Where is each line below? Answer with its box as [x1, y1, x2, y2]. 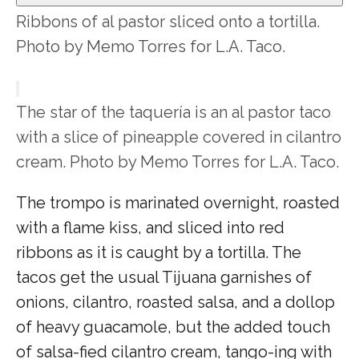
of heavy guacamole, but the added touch [16, 317, 330, 337]
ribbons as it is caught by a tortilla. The [16, 242, 301, 262]
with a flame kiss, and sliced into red [16, 217, 284, 237]
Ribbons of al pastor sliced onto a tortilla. [16, 11, 320, 31]
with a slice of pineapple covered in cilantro [16, 127, 341, 147]
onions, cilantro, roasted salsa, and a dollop [16, 292, 335, 312]
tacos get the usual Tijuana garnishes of [16, 267, 312, 287]
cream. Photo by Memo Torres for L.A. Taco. [16, 151, 339, 171]
